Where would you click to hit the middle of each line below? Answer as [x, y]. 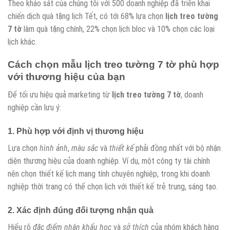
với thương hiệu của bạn [66, 77]
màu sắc [85, 148]
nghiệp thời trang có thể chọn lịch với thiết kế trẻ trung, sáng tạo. [113, 186]
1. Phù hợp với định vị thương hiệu [76, 131]
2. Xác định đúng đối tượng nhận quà [81, 210]
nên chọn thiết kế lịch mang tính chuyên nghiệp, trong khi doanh [109, 174]
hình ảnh [54, 148]
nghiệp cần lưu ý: [34, 108]
